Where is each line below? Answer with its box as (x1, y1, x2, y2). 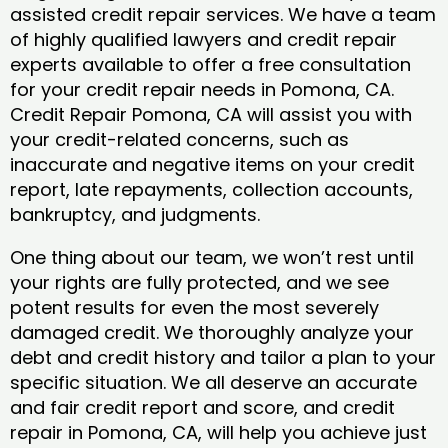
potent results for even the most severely (10, 295, 379, 321)
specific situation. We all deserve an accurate (10, 370, 417, 396)
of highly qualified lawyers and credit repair (10, 27, 397, 53)
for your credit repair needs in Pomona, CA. (10, 77, 394, 103)
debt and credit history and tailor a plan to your (10, 345, 436, 371)
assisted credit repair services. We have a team (10, 2, 436, 28)
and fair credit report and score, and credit (10, 395, 395, 421)
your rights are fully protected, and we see (10, 270, 389, 296)
